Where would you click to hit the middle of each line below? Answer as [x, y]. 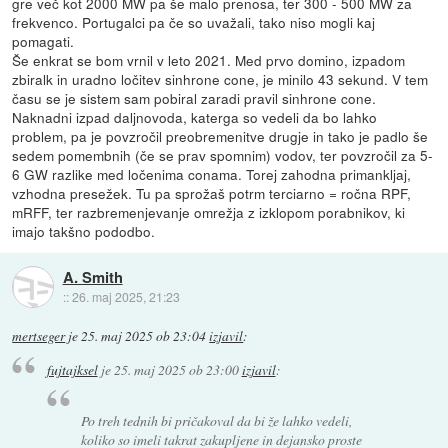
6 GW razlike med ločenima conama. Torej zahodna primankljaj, [212, 174]
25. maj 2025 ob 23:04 [144, 336]
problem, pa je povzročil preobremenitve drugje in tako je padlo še [220, 136]
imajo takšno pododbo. [84, 231]
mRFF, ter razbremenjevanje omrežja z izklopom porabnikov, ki [209, 212]
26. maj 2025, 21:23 [125, 296]
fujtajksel [72, 369]
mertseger [39, 336]
